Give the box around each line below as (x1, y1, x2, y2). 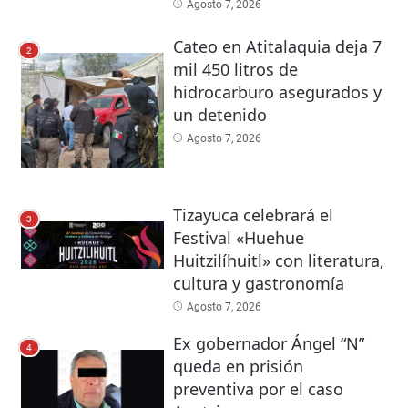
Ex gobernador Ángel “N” (172, 331, 364, 354)
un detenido (172, 104, 267, 127)
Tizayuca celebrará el (172, 203, 333, 226)
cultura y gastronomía (172, 271, 344, 294)
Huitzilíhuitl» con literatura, (172, 249, 384, 271)
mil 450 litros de (172, 58, 298, 81)
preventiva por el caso (172, 377, 343, 400)
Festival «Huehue (172, 226, 304, 249)
